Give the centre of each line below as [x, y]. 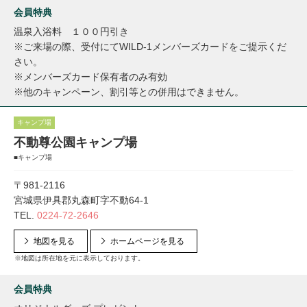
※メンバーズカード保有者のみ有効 [90, 77]
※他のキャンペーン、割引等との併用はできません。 [129, 92]
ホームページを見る [147, 241]
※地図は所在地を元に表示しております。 [79, 258]
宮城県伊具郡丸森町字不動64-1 [81, 200]
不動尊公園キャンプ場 [75, 143]
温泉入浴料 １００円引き [71, 32]
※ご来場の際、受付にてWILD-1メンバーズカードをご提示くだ [150, 47]
